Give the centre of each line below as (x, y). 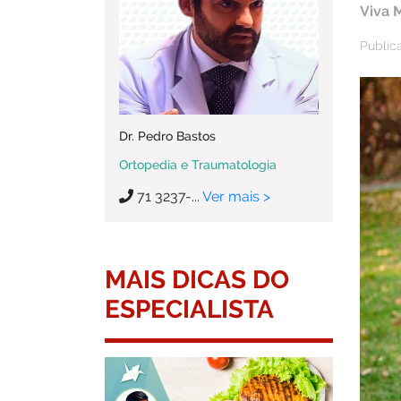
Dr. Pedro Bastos (167, 136)
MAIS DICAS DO (197, 280)
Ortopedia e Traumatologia (198, 165)
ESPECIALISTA (189, 309)
